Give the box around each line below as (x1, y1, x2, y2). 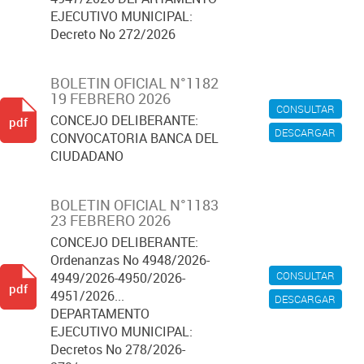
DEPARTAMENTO (50, 305, 149, 323)
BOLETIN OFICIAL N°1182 (50, 73, 219, 93)
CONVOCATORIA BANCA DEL (50, 129, 219, 147)
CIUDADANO (50, 147, 123, 165)
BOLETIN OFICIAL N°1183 (50, 195, 219, 214)
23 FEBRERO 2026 (50, 210, 171, 230)
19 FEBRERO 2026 (50, 89, 171, 108)
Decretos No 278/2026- (50, 340, 185, 358)
